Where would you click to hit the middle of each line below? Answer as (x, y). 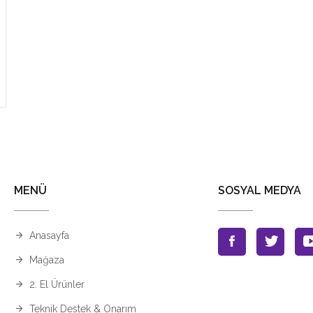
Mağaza (47, 260)
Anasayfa (49, 236)
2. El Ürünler (57, 285)
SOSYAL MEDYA (259, 191)
